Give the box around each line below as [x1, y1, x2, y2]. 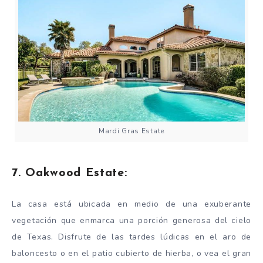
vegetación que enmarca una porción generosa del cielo [12, 215, 251, 227]
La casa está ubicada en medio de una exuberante [12, 198, 251, 210]
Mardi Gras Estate [99, 126, 164, 136]
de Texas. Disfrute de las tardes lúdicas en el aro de [12, 231, 251, 243]
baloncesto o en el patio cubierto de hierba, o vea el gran [12, 248, 251, 259]
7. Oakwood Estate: [12, 167, 127, 179]
